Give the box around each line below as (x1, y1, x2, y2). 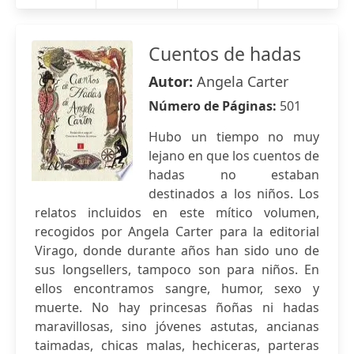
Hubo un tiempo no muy (149, 128, 319, 145)
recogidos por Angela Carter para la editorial (35, 223, 319, 240)
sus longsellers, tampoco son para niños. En (35, 261, 319, 278)
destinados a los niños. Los (149, 185, 319, 202)
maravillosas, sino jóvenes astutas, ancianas (35, 318, 319, 335)
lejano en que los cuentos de (149, 147, 319, 164)
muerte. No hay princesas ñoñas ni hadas (35, 299, 319, 316)
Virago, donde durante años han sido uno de (35, 242, 319, 259)
